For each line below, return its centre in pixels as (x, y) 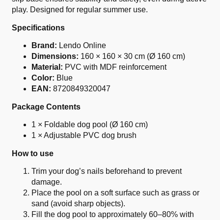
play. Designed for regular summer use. (80, 10)
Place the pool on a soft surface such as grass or (115, 193)
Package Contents (46, 107)
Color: (43, 78)
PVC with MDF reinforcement (115, 67)
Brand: (44, 45)
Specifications (38, 28)
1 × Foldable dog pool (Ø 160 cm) (90, 124)
